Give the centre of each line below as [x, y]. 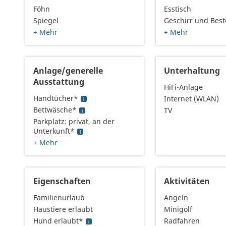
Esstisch [178, 9]
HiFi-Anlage [184, 87]
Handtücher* [56, 98]
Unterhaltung [192, 71]
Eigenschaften [62, 181]
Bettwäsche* [55, 110]
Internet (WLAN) [192, 99]
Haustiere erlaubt [63, 209]
